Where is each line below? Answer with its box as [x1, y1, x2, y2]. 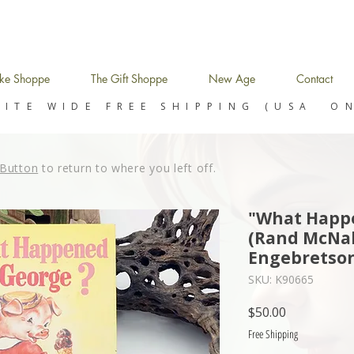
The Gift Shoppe [91, 71, 168, 87]
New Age [209, 71, 255, 87]
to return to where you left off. [38, 160, 217, 176]
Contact [296, 71, 333, 87]
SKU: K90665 [248, 272, 314, 288]
